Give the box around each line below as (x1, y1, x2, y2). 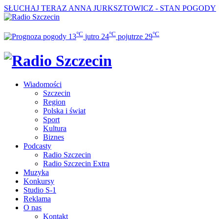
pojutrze (118, 32, 143, 41)
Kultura (43, 124, 66, 133)
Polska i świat (43, 107, 86, 115)
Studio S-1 (23, 186, 56, 195)
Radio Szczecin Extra (43, 159, 109, 168)
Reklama (23, 195, 51, 203)
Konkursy (23, 177, 54, 186)
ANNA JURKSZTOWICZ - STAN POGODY (68, 4, 216, 12)
